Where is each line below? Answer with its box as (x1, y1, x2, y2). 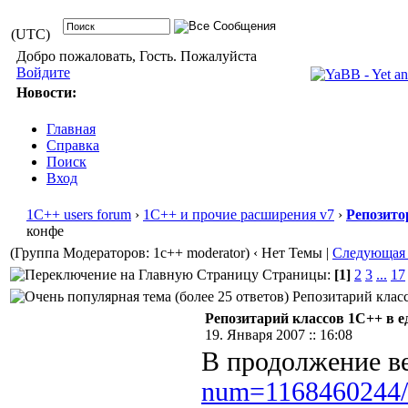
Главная (46, 121, 96, 137)
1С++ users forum (26, 207, 131, 222)
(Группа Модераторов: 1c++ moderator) (10, 245, 250, 260)
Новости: (15, 85, 76, 100)
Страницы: (259, 267, 334, 282)
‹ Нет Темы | (253, 245, 332, 260)
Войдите (15, 65, 70, 80)
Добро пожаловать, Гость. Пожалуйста (15, 48, 257, 64)
